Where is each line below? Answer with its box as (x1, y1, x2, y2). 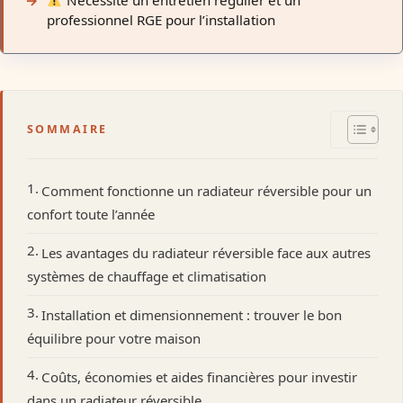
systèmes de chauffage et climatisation (27, 267, 266, 286)
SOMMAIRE (27, 121, 108, 137)
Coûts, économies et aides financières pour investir (41, 368, 357, 387)
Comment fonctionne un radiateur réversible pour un (41, 182, 372, 201)
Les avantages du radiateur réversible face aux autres (41, 244, 371, 263)
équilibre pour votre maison (27, 329, 201, 348)
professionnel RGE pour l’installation (47, 11, 276, 29)
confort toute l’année (27, 205, 155, 224)
